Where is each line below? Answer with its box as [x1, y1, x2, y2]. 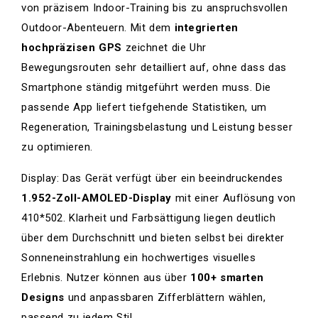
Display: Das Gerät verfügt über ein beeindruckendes [21, 171, 283, 185]
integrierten [174, 21, 238, 34]
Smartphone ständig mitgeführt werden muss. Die [21, 80, 271, 94]
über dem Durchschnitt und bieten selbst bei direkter [21, 231, 285, 244]
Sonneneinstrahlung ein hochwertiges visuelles [21, 251, 256, 264]
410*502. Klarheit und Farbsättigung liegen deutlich [21, 211, 275, 224]
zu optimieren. [21, 140, 93, 153]
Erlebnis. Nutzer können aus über [21, 270, 190, 284]
